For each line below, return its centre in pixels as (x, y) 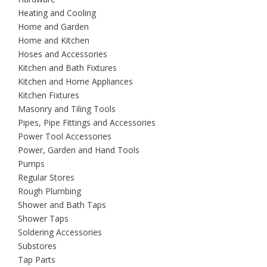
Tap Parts (37, 260)
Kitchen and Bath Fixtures (67, 68)
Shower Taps (43, 219)
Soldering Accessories (60, 232)
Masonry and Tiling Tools (67, 109)
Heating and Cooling (57, 13)
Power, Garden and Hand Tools (79, 150)
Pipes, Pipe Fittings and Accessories (87, 123)
